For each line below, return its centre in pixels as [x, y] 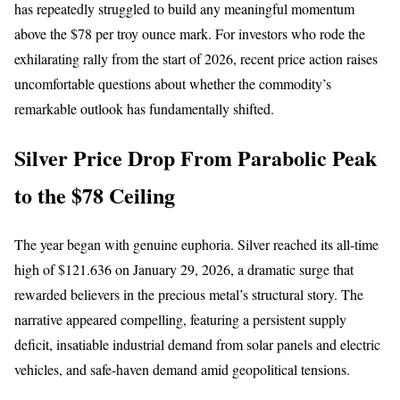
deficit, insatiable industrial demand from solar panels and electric [197, 344]
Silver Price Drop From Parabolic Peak [196, 157]
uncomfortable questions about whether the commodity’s [173, 83]
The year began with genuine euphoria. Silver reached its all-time [196, 244]
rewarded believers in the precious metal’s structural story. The [189, 294]
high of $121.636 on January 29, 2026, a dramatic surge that [184, 269]
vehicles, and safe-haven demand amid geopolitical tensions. [182, 369]
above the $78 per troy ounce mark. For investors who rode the [190, 33]
